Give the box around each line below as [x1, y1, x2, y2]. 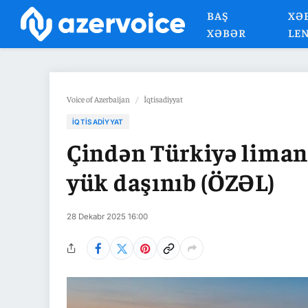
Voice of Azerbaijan [67, 93, 130, 104]
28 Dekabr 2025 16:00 [67, 212, 148, 221]
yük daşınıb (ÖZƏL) [67, 166, 275, 197]
